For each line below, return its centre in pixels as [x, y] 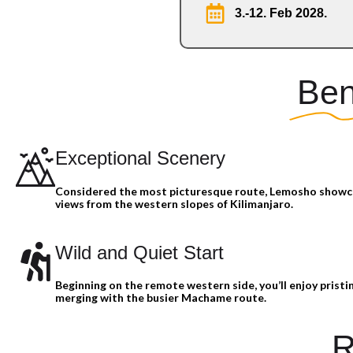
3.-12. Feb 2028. [281, 13]
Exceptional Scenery [140, 158]
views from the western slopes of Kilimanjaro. [174, 203]
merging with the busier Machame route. [161, 297]
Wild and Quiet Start [139, 252]
